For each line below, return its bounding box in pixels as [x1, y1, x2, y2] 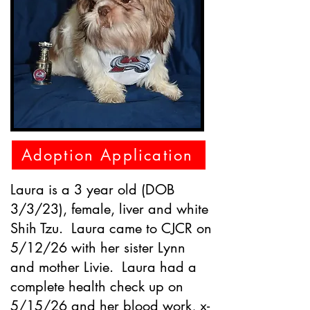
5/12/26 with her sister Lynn [10, 239, 185, 257]
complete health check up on [10, 277, 183, 295]
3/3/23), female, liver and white [10, 200, 208, 218]
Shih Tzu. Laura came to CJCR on [10, 219, 212, 237]
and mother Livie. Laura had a [10, 258, 197, 276]
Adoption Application [21, 145, 194, 165]
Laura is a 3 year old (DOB [10, 181, 174, 199]
